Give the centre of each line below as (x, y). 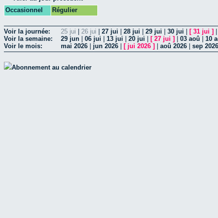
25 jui (68, 32)
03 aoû (190, 39)
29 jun (70, 39)
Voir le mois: (23, 46)
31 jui (201, 32)
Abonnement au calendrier (52, 67)
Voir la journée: (27, 32)
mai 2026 (74, 46)
